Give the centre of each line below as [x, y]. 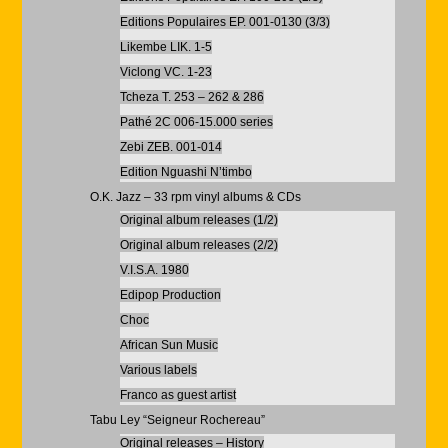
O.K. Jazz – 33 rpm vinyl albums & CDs [195, 197]
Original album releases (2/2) [198, 245]
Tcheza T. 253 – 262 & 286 [191, 97]
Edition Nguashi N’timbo [185, 172]
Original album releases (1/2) [198, 220]
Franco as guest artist [177, 395]
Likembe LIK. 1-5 [165, 47]
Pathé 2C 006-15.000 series [196, 122]
